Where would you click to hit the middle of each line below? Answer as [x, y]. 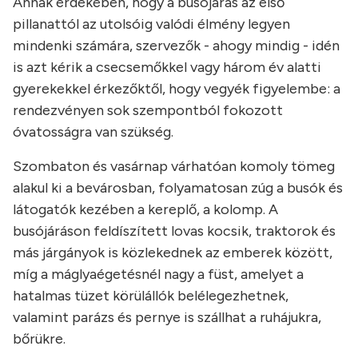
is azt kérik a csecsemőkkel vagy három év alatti [167, 68]
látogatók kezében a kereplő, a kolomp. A [145, 210]
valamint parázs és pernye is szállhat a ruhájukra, [167, 318]
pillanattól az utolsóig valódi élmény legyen [151, 24]
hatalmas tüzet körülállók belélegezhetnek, [151, 296]
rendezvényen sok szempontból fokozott [148, 111]
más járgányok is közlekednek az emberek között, [173, 253]
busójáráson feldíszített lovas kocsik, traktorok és [174, 231]
